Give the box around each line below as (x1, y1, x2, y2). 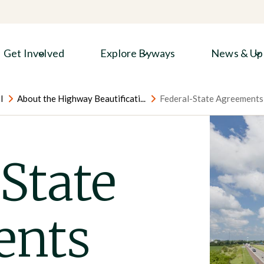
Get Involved (4, 46, 65, 60)
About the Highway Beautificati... (17, 93, 146, 104)
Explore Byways (100, 46, 176, 60)
